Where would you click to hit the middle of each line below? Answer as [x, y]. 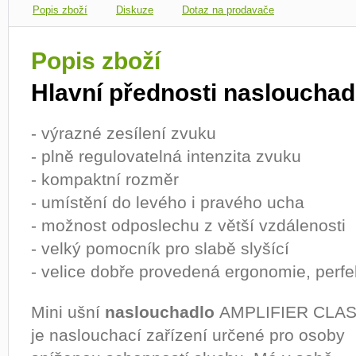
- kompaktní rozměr [105, 179]
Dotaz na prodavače [228, 10]
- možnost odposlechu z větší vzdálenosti [188, 225]
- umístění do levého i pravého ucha [168, 202]
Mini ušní [66, 312]
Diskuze [135, 10]
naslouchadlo [160, 312]
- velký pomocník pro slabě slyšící [160, 248]
